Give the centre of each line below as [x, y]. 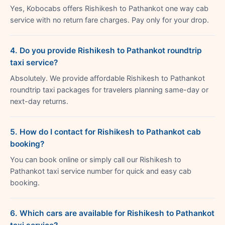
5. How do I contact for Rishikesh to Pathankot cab [105, 132]
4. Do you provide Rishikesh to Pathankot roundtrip [106, 50]
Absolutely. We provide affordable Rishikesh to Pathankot [107, 78]
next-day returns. [39, 101]
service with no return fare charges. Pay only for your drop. [109, 20]
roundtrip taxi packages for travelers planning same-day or [109, 90]
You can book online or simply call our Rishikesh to [96, 159]
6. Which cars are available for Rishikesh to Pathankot [112, 213]
